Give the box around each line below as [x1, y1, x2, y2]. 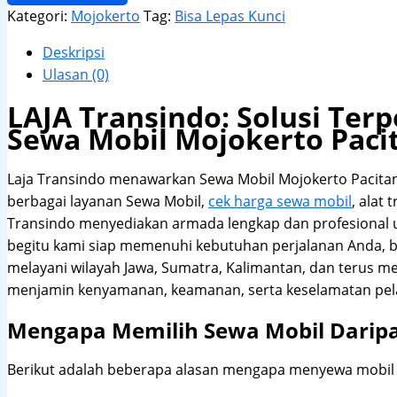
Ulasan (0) [43, 65, 109, 85]
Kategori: [7, 6, 71, 27]
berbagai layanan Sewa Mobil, [7, 191, 208, 212]
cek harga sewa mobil [208, 191, 352, 212]
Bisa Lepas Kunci [175, 6, 285, 27]
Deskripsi [43, 43, 105, 63]
